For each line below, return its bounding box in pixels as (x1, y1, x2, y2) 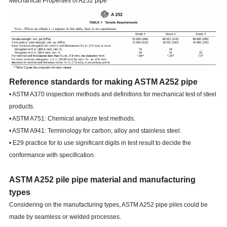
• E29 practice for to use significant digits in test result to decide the (9, 139, 191, 147)
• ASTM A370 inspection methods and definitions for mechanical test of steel (9, 91, 216, 98)
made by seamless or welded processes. (9, 213, 121, 221)
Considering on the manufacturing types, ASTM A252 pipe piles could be (9, 201, 208, 209)
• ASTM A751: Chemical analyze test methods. (9, 115, 135, 123)
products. (9, 103, 34, 110)
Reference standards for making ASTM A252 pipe (9, 78, 198, 87)
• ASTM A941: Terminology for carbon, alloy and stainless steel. (9, 127, 181, 135)
